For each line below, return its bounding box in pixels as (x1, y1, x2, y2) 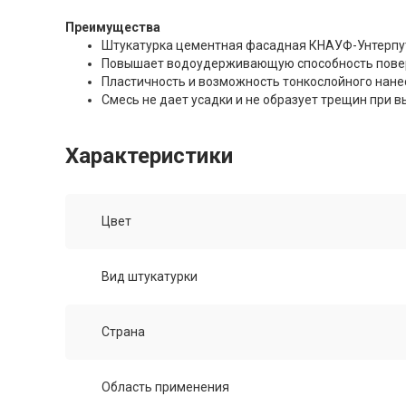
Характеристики (65, 143, 233, 169)
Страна (101, 324, 145, 340)
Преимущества (65, 20, 160, 35)
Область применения (101, 380, 229, 395)
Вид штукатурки (101, 269, 198, 285)
